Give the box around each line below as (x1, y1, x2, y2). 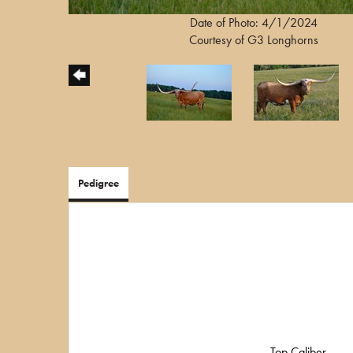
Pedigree (78, 176, 119, 191)
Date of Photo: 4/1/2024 (190, 14, 318, 32)
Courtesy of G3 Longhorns (189, 32, 318, 49)
